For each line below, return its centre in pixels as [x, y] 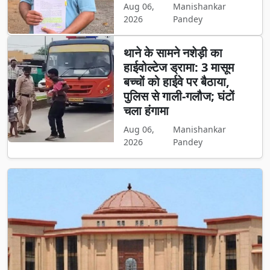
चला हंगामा [146, 111]
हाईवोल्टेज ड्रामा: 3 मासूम [178, 67]
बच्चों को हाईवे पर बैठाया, [176, 82]
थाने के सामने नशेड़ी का [173, 53]
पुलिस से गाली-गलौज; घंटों [179, 96]
